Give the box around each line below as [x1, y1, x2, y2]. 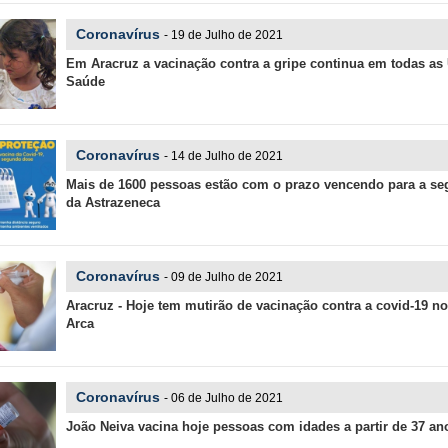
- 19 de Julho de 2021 [163, 28, 283, 42]
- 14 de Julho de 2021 [163, 149, 283, 163]
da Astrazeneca [65, 195, 160, 210]
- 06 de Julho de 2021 [163, 391, 283, 405]
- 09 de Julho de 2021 [163, 270, 283, 284]
